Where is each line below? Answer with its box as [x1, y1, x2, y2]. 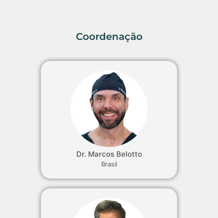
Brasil [101, 160, 117, 168]
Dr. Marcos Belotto [76, 149, 142, 159]
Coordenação [75, 30, 143, 42]
